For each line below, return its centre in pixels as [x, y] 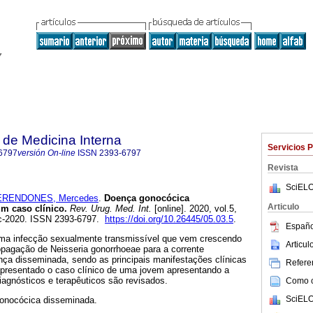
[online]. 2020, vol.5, [194, 209]
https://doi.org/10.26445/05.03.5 [169, 219]
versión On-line [46, 153]
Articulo [283, 207]
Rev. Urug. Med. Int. [109, 209]
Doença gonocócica [145, 198]
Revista [283, 168]
